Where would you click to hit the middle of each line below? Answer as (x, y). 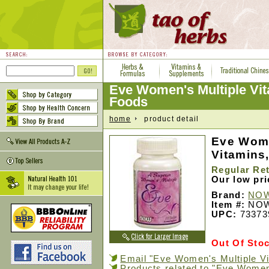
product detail (168, 119)
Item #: (228, 205)
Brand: (228, 195)
